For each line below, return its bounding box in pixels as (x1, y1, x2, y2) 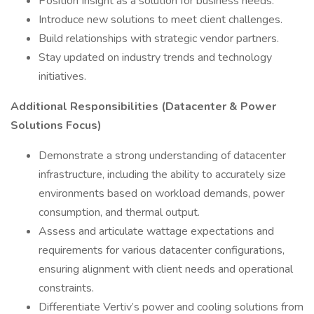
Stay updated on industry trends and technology (39, 50, 272, 65)
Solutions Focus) (11, 118, 102, 133)
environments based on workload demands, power (39, 186, 285, 201)
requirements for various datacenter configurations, (39, 243, 285, 258)
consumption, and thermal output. (39, 205, 200, 220)
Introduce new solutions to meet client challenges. (39, 12, 282, 27)
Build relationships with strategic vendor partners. (39, 31, 279, 46)
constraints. (39, 280, 94, 296)
